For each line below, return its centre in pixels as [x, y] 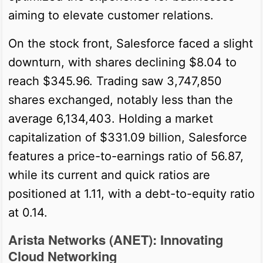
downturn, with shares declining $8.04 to [122, 62]
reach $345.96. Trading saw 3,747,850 [115, 81]
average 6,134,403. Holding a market [111, 118]
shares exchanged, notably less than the [121, 100]
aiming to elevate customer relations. [111, 15]
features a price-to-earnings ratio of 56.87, [126, 156]
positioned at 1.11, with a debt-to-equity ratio [131, 193]
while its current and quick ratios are [109, 175]
